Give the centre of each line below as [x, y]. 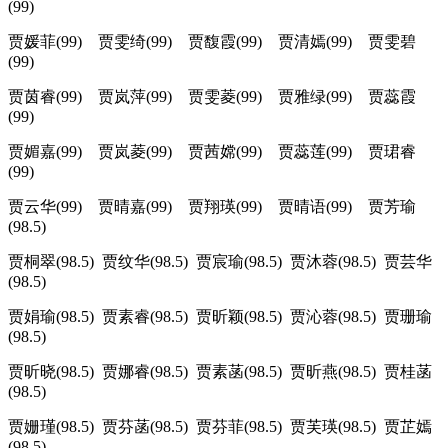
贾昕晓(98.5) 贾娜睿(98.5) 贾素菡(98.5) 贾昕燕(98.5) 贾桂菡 [220, 372]
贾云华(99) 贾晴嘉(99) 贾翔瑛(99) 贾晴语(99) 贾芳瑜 [212, 207]
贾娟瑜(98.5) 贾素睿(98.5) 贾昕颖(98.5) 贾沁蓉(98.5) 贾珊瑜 [220, 317]
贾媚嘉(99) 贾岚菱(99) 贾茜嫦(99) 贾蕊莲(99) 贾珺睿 [212, 152]
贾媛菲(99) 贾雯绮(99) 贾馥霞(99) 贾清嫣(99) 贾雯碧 [212, 42]
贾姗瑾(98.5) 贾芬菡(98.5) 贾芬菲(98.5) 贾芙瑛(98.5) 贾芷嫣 [220, 427]
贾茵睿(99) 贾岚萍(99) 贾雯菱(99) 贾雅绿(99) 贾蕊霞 [212, 97]
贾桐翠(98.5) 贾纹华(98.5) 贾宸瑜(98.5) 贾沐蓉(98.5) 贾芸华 [220, 262]
